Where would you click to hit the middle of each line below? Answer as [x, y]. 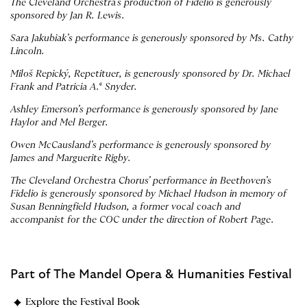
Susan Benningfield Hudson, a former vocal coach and [125, 207]
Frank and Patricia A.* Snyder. [74, 87]
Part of [32, 275]
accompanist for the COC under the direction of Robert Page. [142, 220]
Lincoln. [27, 52]
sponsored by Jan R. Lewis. [67, 16]
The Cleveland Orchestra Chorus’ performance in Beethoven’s [141, 181]
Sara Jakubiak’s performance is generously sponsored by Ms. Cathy [152, 39]
